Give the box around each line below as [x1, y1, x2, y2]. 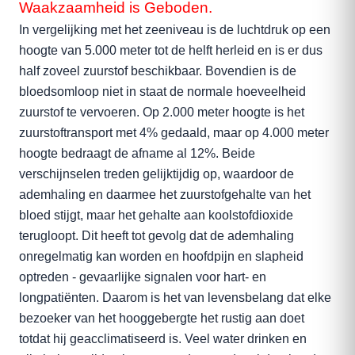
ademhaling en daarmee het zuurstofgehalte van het [19, 188, 311, 201]
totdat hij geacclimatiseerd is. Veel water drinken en [19, 332, 307, 345]
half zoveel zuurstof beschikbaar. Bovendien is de [19, 64, 296, 78]
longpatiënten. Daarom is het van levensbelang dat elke [19, 291, 331, 304]
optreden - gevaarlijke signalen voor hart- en [19, 270, 266, 284]
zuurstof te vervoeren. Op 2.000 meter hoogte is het [19, 105, 304, 119]
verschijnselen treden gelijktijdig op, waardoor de [19, 167, 294, 181]
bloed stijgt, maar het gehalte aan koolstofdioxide [19, 208, 293, 222]
